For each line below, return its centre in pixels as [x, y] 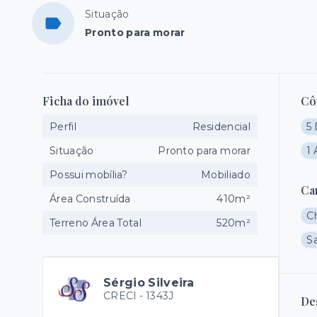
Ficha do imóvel [86, 101]
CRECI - [125, 296]
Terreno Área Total [96, 223]
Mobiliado [226, 175]
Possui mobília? [89, 175]
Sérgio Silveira [149, 283]
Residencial [221, 127]
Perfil [63, 127]
